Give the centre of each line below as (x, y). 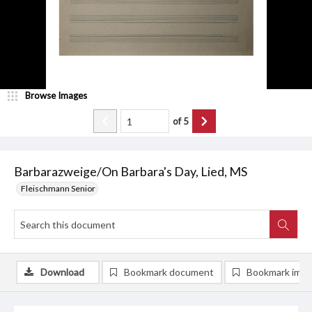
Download (62, 272)
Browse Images (56, 96)
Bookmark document (169, 272)
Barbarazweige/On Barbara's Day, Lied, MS (131, 172)
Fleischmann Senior (58, 189)
